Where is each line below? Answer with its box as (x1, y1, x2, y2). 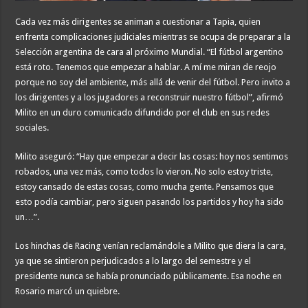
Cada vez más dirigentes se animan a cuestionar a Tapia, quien (15, 16, 261, 27)
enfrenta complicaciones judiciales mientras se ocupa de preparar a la (15, 31, 291, 42)
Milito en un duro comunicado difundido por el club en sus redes (15, 107, 270, 118)
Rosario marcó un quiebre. (15, 285, 120, 296)
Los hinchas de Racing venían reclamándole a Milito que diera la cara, (15, 240, 287, 251)
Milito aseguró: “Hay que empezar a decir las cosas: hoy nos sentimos (15, 151, 289, 162)
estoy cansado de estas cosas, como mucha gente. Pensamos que (15, 181, 274, 192)
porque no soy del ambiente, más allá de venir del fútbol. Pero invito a (15, 76, 291, 87)
